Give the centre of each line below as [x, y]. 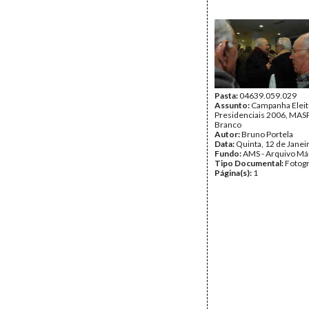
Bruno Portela [267, 134]
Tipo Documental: [250, 163]
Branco [228, 124]
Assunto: [233, 105]
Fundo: [229, 153]
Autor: [228, 134]
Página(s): [234, 173]
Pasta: [227, 96]
